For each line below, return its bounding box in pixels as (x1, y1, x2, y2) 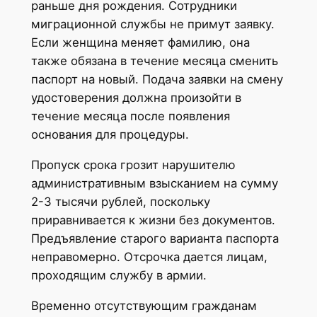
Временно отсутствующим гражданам (30, 298, 257, 313)
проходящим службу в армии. (30, 268, 207, 283)
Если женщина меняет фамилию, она (30, 35, 250, 50)
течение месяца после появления (30, 109, 230, 124)
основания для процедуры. (30, 127, 189, 142)
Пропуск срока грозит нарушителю (30, 158, 236, 173)
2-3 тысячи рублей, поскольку (30, 195, 210, 209)
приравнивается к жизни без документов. (30, 213, 275, 228)
